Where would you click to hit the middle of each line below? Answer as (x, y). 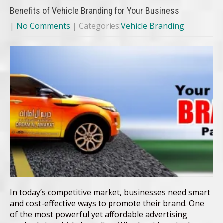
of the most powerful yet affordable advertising (99, 214)
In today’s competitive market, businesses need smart (110, 192)
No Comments (43, 26)
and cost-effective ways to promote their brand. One (107, 203)
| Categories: (97, 26)
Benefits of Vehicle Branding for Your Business (95, 10)
